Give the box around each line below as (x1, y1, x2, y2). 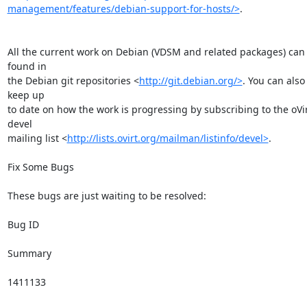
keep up (7, 88, 45, 101)
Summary (7, 246, 51, 260)
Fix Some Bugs (7, 160, 74, 173)
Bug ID (7, 217, 39, 231)
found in (7, 59, 47, 73)
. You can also (242, 73, 305, 87)
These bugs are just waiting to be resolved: (7, 188, 206, 202)
